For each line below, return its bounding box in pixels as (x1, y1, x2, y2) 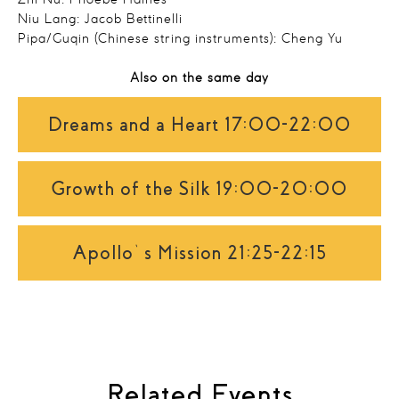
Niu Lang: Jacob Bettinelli (18, 13, 183, 26)
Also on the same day (130, 72, 269, 85)
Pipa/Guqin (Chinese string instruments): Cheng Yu (18, 33, 343, 45)
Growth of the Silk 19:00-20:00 (52, 179, 347, 199)
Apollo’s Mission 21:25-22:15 (72, 243, 327, 263)
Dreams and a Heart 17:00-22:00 (48, 115, 351, 134)
